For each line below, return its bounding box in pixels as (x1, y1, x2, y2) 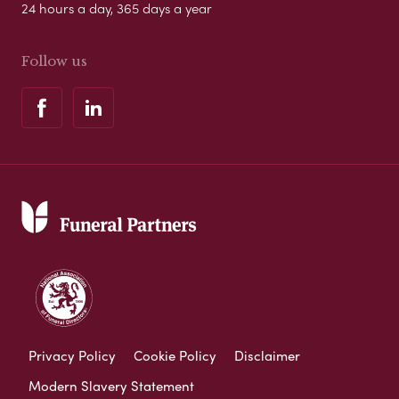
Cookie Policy (134, 345, 216, 365)
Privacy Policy (28, 345, 116, 365)
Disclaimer (234, 345, 300, 365)
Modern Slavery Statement (28, 375, 194, 395)
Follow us (21, 52, 87, 69)
